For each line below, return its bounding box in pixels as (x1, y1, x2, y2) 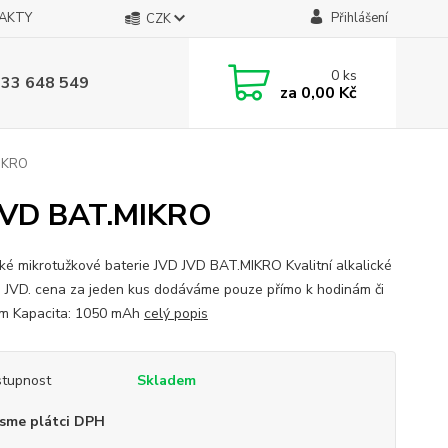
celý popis (143, 304, 208, 323)
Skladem (136, 371, 196, 390)
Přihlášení (330, 9, 388, 27)
